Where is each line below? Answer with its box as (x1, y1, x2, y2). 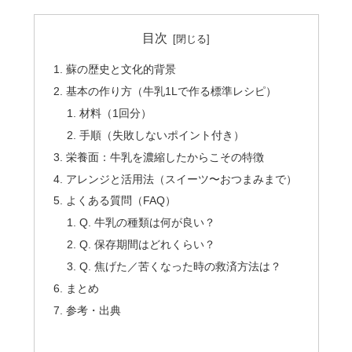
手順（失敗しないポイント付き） (79, 128, 245, 141)
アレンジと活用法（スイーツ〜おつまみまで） (65, 172, 297, 185)
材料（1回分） (79, 106, 152, 119)
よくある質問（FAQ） (65, 194, 176, 207)
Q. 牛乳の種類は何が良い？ (79, 216, 216, 229)
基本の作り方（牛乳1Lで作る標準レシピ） (65, 85, 277, 98)
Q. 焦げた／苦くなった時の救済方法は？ (79, 260, 282, 273)
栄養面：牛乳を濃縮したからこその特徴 (65, 150, 264, 163)
